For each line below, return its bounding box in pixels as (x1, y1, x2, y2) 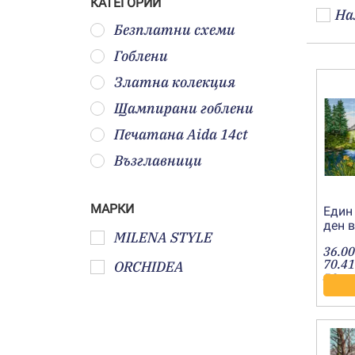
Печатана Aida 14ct (114, 125, 248, 143)
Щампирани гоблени (114, 99, 254, 117)
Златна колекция (114, 73, 235, 91)
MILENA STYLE (114, 228, 212, 246)
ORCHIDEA (114, 258, 184, 276)
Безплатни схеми (114, 21, 235, 39)
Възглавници (114, 151, 202, 170)
